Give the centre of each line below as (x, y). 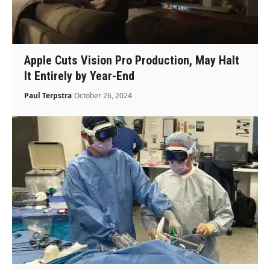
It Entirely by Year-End (80, 76)
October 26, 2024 (103, 95)
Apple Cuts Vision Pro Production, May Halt (132, 60)
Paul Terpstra (48, 95)
